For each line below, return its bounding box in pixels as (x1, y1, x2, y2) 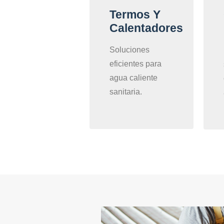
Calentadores (109, 21, 183, 35)
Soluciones (109, 45, 149, 54)
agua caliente (109, 73, 157, 82)
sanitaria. (109, 87, 142, 96)
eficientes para (109, 59, 161, 68)
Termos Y (109, 8, 160, 21)
